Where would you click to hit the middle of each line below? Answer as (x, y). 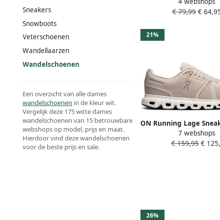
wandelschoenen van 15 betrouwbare (78, 120)
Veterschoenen (46, 37)
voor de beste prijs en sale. (61, 147)
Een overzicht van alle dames (65, 94)
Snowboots (40, 23)
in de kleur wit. (94, 102)
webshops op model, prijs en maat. (73, 129)
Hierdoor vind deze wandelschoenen (76, 138)
